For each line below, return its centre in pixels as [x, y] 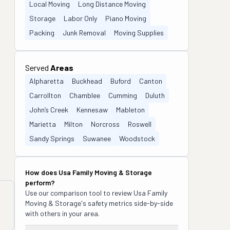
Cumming [123, 95]
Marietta [43, 124]
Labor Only [80, 18]
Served [38, 68]
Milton [73, 124]
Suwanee [97, 138]
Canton [151, 81]
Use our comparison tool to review [79, 193]
